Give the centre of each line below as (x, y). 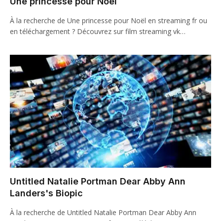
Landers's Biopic (46, 193)
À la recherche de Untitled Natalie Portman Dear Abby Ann (103, 212)
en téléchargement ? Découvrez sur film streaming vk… (98, 31)
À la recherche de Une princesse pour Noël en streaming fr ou (109, 20)
